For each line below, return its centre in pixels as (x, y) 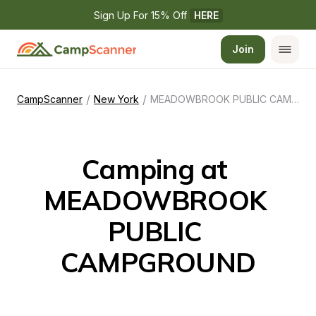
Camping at (155, 169)
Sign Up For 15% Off (141, 15)
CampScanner (50, 99)
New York (116, 99)
